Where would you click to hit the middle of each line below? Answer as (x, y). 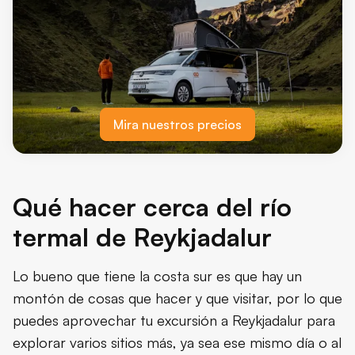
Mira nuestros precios (177, 125)
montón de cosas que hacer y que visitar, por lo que (177, 298)
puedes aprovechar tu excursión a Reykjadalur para (174, 321)
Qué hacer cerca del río (152, 207)
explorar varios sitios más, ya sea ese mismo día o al (177, 343)
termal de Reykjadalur (142, 237)
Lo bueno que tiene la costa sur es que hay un (157, 276)
